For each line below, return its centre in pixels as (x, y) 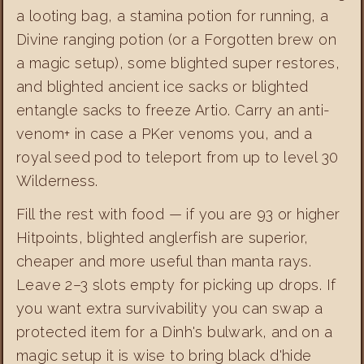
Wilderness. (57, 180)
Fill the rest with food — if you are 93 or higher (178, 214)
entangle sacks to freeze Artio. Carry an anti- (173, 110)
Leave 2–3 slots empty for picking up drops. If (176, 284)
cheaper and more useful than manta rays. (164, 261)
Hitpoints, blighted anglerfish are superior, (162, 237)
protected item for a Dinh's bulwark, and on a (174, 331)
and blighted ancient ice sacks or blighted (162, 86)
